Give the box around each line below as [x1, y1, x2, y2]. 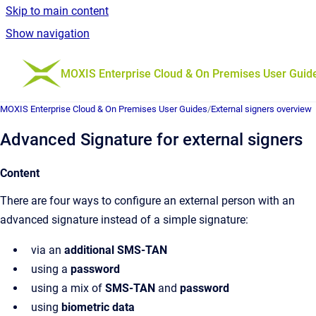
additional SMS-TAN [64, 243, 167, 257]
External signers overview [211, 104, 312, 114]
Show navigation [6, 27, 90, 40]
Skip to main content [6, 4, 109, 18]
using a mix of [31, 281, 102, 295]
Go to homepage [60, 57, 143, 71]
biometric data [61, 300, 135, 314]
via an [31, 243, 64, 257]
